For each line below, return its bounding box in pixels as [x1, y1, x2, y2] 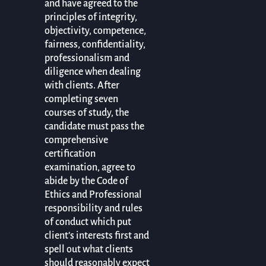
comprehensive [44, 135, 108, 145]
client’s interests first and [44, 230, 149, 241]
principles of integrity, [44, 12, 137, 23]
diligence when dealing [44, 66, 141, 77]
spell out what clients [44, 244, 133, 255]
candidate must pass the [44, 121, 144, 132]
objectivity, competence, [44, 26, 146, 36]
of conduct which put [44, 217, 131, 227]
